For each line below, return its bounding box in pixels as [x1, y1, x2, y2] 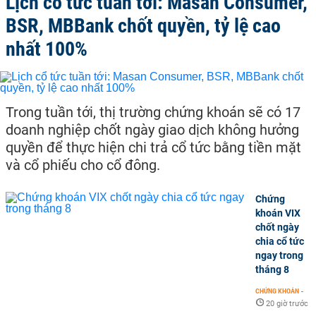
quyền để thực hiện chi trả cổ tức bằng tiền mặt [6, 139, 301, 156]
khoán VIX [255, 207, 300, 219]
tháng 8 [255, 264, 289, 275]
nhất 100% [6, 37, 87, 61]
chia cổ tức [255, 236, 304, 247]
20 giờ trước [266, 299, 308, 308]
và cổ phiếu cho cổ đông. [6, 157, 160, 174]
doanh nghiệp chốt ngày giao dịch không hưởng [6, 121, 299, 138]
